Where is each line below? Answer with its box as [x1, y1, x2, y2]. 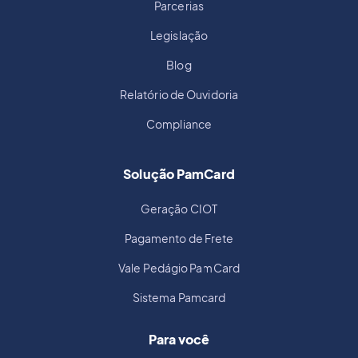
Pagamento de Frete [124, 231, 234, 246]
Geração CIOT [140, 201, 218, 217]
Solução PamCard [123, 165, 235, 183]
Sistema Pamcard [132, 290, 226, 305]
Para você [148, 331, 210, 348]
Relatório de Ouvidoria [119, 87, 239, 102]
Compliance [146, 117, 212, 132]
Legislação [150, 28, 208, 43]
